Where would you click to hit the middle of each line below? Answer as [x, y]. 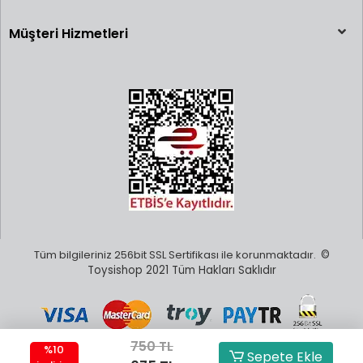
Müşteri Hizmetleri [68, 34]
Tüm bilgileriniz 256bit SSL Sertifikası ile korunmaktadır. [177, 255]
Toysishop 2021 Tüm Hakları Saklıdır [181, 270]
